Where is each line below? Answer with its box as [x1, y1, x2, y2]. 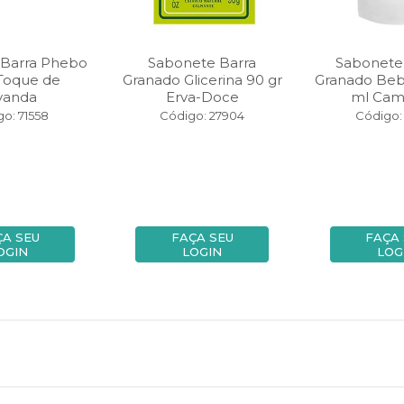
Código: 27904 [160, 108, 245, 123]
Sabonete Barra [148, 54, 257, 71]
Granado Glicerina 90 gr [122, 71, 282, 88]
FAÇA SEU [170, 230, 234, 244]
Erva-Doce [165, 88, 239, 106]
